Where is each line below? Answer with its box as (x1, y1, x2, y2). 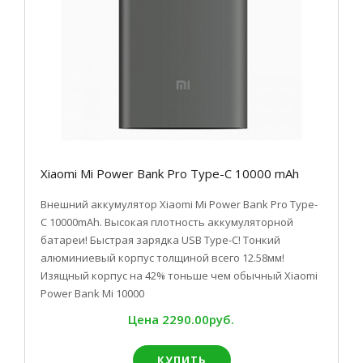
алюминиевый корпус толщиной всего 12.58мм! (41, 250, 284, 265)
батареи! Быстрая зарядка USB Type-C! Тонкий (41, 233, 280, 247)
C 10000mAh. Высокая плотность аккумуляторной (41, 215, 293, 229)
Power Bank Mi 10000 (41, 286, 144, 301)
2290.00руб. (161, 311, 234, 327)
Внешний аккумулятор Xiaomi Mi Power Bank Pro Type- (41, 197, 318, 211)
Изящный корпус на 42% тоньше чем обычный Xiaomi (41, 268, 318, 283)
